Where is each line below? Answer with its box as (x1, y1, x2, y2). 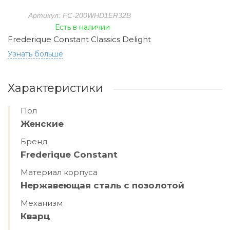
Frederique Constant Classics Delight (8, 34, 151, 44)
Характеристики (8, 81, 103, 95)
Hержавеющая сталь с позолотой (21, 180, 184, 190)
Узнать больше (8, 49, 63, 59)
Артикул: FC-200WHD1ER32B (28, 11, 131, 20)
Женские (21, 119, 64, 129)
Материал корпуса (21, 167, 98, 177)
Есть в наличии (54, 23, 110, 32)
